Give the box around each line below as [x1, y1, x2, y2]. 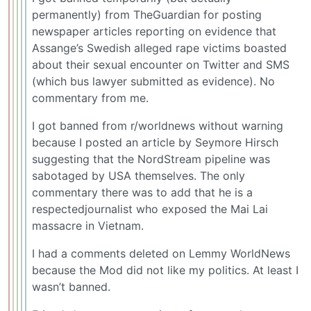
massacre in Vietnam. [32, 219, 144, 233]
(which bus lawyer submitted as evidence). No [32, 74, 275, 89]
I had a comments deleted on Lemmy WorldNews [32, 246, 290, 261]
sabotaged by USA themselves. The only [32, 169, 245, 183]
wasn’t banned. [32, 280, 110, 294]
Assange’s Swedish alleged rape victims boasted [32, 41, 287, 56]
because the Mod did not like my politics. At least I [32, 263, 299, 278]
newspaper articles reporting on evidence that [32, 24, 276, 39]
